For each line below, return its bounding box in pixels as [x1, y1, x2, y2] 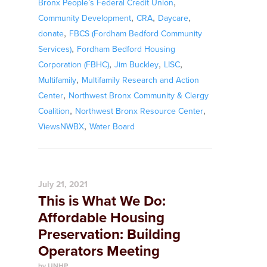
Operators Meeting [38, 243, 160, 260]
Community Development [38, 13, 131, 23]
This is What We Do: [38, 193, 166, 210]
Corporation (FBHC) [38, 60, 109, 70]
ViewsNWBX [38, 122, 84, 132]
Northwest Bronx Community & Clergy [69, 91, 209, 101]
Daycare [158, 13, 188, 23]
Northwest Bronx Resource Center [75, 106, 203, 116]
